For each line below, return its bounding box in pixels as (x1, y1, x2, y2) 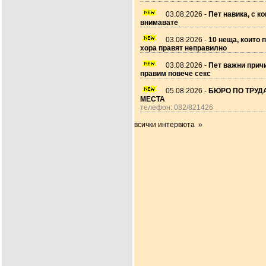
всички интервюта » (134, 121, 202, 129)
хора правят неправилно (140, 44, 227, 52)
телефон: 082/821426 (140, 103, 213, 112)
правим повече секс (140, 69, 211, 78)
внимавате (140, 18, 178, 27)
